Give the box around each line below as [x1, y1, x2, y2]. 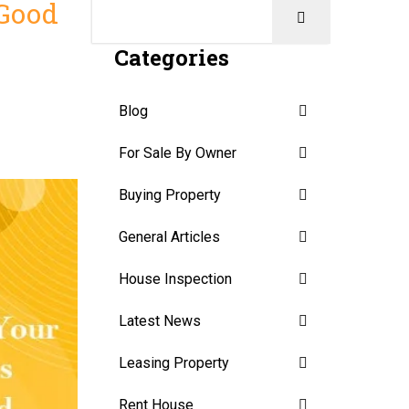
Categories [114, 42, 229, 72]
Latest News [119, 311, 201, 330]
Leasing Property [119, 353, 229, 372]
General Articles [119, 227, 220, 246]
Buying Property [119, 185, 221, 204]
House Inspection [119, 269, 232, 288]
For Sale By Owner [119, 143, 236, 162]
